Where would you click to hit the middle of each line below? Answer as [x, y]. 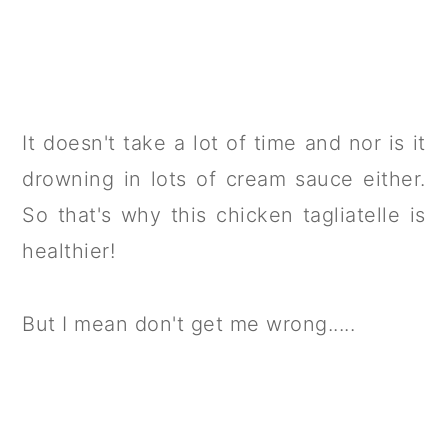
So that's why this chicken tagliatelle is [224, 214]
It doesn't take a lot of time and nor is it [224, 142]
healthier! [69, 250]
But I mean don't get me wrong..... [189, 323]
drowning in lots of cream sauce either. [224, 178]
